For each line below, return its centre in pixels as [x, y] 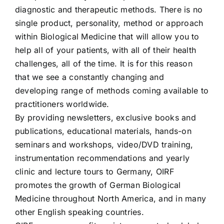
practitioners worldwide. [62, 104]
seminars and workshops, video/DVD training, [104, 144]
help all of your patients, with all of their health [105, 50]
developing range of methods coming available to [112, 90]
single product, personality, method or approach [109, 23]
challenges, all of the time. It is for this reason [103, 63]
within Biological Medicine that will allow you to [107, 36]
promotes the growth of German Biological [98, 185]
